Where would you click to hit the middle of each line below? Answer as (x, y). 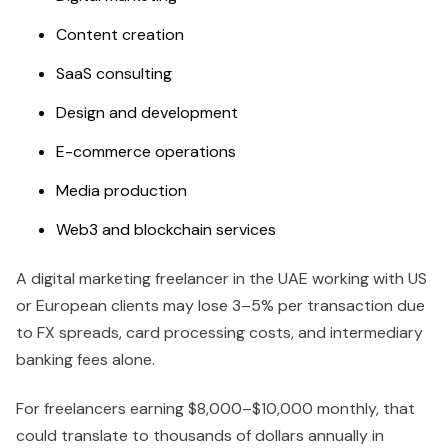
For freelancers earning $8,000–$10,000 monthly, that (215, 409)
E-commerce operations (146, 152)
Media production (121, 191)
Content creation (120, 35)
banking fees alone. (85, 360)
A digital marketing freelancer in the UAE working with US (221, 279)
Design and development (147, 113)
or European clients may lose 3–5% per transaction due (220, 306)
